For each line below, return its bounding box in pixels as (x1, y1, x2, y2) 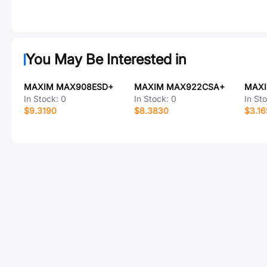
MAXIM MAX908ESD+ (24, 82, 113, 92)
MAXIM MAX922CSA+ (133, 82, 225, 92)
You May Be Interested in (26, 51, 187, 68)
